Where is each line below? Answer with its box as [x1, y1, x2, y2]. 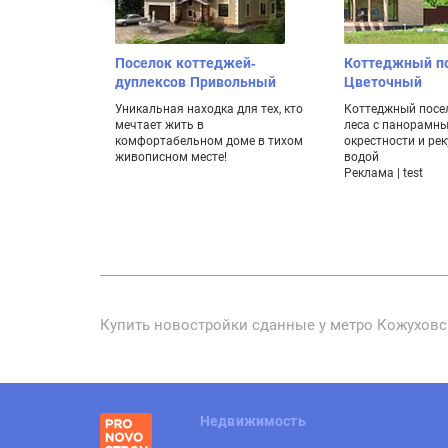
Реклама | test [343, 165, 423, 180]
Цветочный [343, 73, 422, 90]
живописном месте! [115, 149, 227, 164]
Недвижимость [200, 412, 306, 429]
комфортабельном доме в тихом [115, 133, 303, 148]
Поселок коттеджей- [115, 54, 256, 71]
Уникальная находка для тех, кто [115, 101, 303, 116]
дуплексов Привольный [115, 73, 276, 90]
